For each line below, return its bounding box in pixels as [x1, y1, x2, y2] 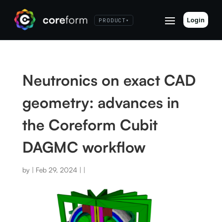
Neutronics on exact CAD [22, 71, 196, 89]
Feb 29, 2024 [35, 166, 77, 174]
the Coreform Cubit [22, 115, 158, 134]
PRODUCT [99, 17, 126, 24]
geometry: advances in [22, 93, 179, 111]
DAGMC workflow [22, 138, 146, 156]
